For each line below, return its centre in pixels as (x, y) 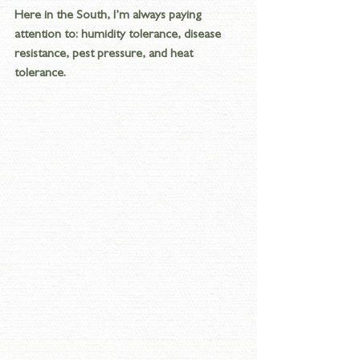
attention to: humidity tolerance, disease (119, 35)
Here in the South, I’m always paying (109, 16)
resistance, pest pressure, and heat (105, 54)
